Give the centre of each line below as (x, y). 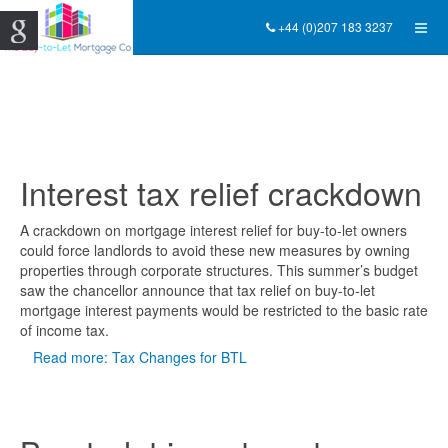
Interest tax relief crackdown (221, 192)
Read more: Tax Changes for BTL (140, 357)
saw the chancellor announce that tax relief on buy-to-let (197, 290)
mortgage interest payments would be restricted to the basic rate (224, 310)
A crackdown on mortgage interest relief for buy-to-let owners (213, 230)
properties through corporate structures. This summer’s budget (219, 270)
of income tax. (64, 330)
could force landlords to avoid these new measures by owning (215, 250)
